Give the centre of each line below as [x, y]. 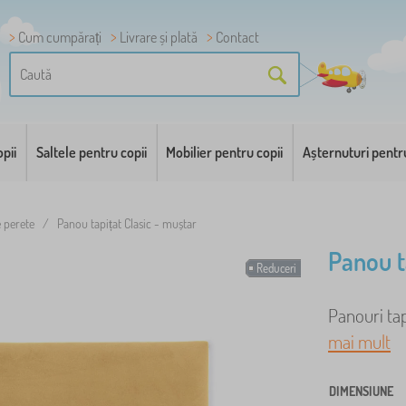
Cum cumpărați [60, 37]
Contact [237, 37]
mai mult [359, 341]
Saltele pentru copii [91, 152]
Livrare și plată [159, 37]
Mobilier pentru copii [225, 152]
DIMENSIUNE [361, 391]
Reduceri [276, 268]
